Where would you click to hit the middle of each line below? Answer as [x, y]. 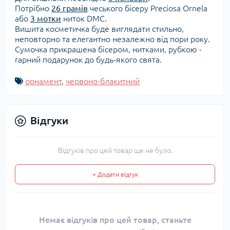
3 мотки [46, 19]
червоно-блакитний [103, 81]
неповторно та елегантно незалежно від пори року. [112, 39]
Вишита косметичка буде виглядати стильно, [99, 29]
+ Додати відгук [115, 175]
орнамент [43, 81]
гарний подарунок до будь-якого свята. [88, 60]
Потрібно [33, 8]
